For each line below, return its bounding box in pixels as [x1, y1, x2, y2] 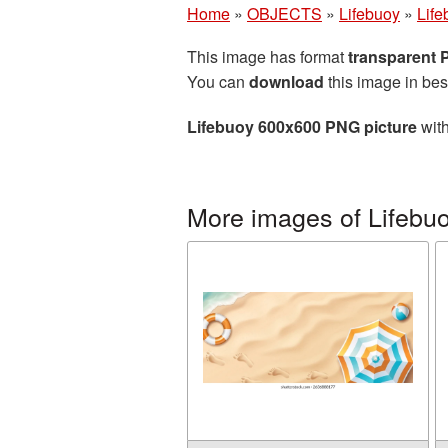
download [249, 70, 324, 93]
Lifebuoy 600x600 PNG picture [187, 115, 417, 138]
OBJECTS [247, 2, 322, 25]
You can [187, 70, 249, 93]
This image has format [187, 45, 348, 68]
